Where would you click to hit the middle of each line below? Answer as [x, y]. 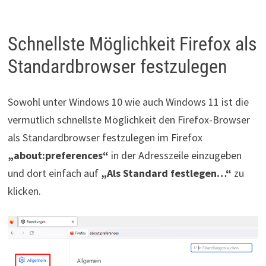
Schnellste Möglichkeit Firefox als [132, 44]
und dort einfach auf [54, 173]
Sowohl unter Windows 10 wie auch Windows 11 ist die [128, 102]
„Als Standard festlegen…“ [166, 173]
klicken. [24, 191]
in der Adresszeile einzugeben [176, 156]
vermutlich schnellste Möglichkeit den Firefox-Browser [129, 120]
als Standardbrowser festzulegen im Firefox [105, 138]
